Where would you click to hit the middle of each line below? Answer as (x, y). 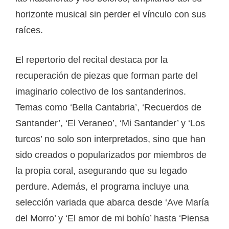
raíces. (29, 30)
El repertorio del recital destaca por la (91, 60)
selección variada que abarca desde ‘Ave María (112, 202)
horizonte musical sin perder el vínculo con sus (111, 14)
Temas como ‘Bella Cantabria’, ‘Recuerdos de (108, 107)
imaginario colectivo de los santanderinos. (101, 91)
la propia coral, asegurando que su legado (101, 170)
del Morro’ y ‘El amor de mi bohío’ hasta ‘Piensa (112, 218)
